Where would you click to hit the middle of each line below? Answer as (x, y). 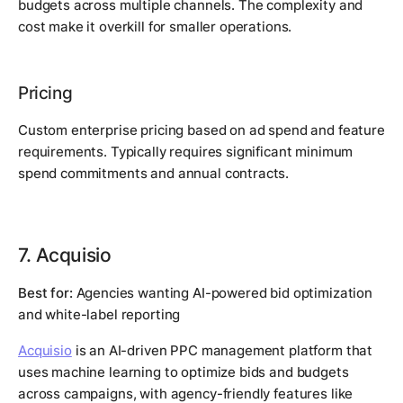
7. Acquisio (65, 255)
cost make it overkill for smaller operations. (155, 27)
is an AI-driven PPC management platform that (222, 351)
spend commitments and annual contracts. (154, 174)
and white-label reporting (99, 315)
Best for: (45, 293)
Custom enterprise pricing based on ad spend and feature (201, 130)
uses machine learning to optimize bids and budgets (184, 372)
